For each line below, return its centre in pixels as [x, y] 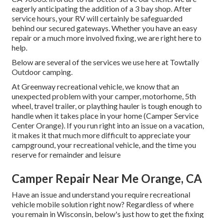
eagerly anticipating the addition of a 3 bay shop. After [102, 9]
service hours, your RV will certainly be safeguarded [97, 18]
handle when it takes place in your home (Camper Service [105, 116]
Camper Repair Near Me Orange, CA [107, 179]
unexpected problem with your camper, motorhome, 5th [104, 96]
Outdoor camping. [42, 72]
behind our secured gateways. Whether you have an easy [104, 28]
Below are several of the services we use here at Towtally [105, 62]
